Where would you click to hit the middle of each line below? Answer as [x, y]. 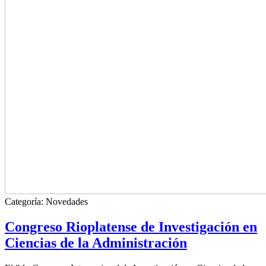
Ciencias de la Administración [96, 243]
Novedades [67, 202]
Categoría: [25, 202]
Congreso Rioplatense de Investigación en [131, 227]
